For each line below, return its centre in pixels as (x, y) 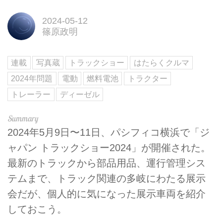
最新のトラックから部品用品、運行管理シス (107, 163)
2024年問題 (32, 79)
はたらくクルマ (161, 63)
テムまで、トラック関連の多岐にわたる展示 (107, 178)
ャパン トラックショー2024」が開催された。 (109, 147)
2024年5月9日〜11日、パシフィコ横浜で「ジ (109, 132)
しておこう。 (37, 209)
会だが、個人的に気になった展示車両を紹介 (107, 194)
